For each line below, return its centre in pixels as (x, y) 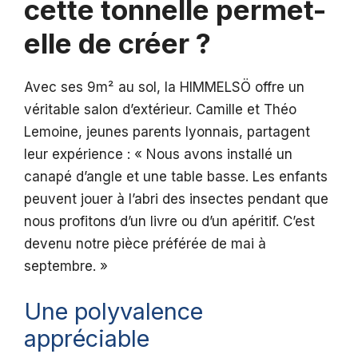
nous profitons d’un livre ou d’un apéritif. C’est (169, 222)
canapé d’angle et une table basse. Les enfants (176, 177)
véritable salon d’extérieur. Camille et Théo (160, 110)
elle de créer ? (117, 44)
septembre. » (66, 267)
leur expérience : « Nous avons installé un (158, 155)
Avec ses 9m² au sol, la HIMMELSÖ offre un (164, 88)
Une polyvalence (113, 311)
